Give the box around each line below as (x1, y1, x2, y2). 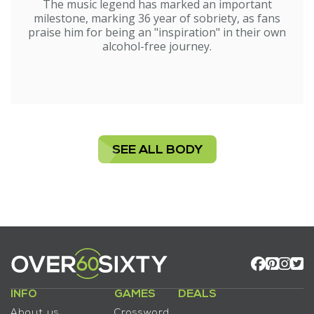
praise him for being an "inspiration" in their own (28, 25, 286, 41)
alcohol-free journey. (102, 39, 212, 55)
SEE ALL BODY (111, 144, 203, 158)
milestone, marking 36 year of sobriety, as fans (34, 11, 280, 27)
